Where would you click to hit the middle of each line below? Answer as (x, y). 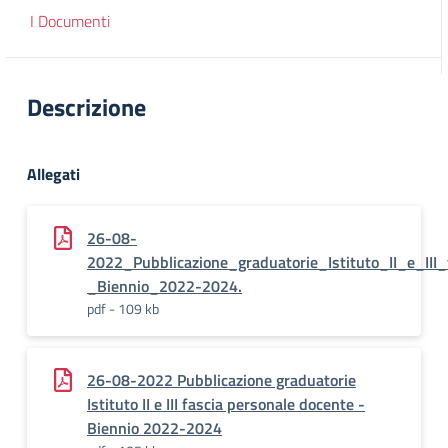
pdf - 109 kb (123, 308)
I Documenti (70, 21)
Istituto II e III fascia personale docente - (226, 404)
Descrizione (86, 107)
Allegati (53, 174)
